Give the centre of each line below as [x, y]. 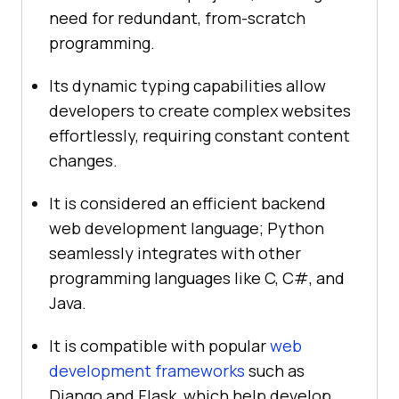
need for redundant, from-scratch [177, 18]
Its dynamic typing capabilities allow [187, 86]
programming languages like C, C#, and [197, 278]
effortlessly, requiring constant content [199, 136]
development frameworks [147, 371]
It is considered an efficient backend [187, 204]
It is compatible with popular [159, 346]
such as [275, 371]
